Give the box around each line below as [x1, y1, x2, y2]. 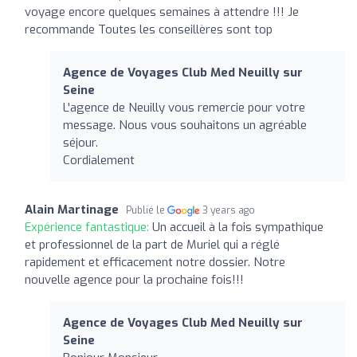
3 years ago [202, 203, 256, 217]
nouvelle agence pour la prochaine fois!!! [25, 271, 244, 288]
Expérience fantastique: [25, 218, 152, 235]
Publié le [126, 203, 167, 217]
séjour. [63, 134, 98, 151]
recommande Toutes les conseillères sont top [25, 21, 273, 37]
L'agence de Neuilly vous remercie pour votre [63, 99, 305, 116]
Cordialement [63, 151, 135, 168]
